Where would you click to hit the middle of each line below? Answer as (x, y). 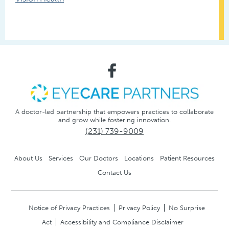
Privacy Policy (139, 208)
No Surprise (187, 208)
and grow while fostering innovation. (114, 120)
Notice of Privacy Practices (69, 208)
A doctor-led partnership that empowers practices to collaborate (114, 111)
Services (61, 158)
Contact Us (114, 172)
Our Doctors (98, 158)
